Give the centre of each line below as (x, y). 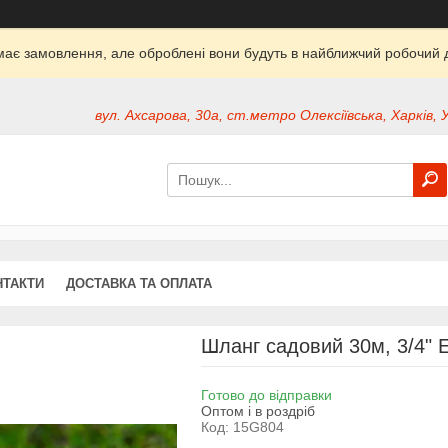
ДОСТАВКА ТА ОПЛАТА (139, 283)
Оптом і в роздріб (257, 410)
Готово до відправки (266, 394)
